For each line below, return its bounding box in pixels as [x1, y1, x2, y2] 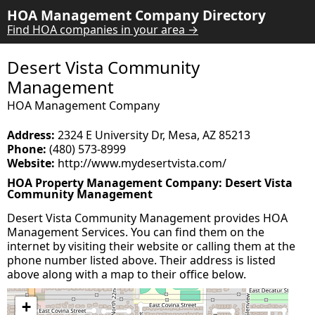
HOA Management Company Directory [7, 6, 266, 25]
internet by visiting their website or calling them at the [7, 238, 295, 254]
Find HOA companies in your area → [7, 22, 198, 37]
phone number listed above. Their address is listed [7, 252, 276, 268]
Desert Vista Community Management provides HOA [7, 210, 288, 226]
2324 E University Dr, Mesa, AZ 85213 [55, 127, 250, 143]
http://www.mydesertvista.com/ [55, 155, 226, 171]
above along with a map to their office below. [7, 266, 246, 282]
